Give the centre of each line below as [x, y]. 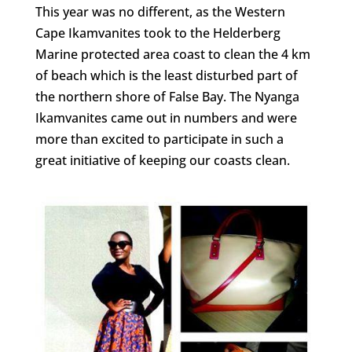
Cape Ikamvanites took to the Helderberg [158, 33]
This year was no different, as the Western [160, 11]
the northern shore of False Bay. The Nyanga [167, 96]
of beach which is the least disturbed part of [166, 75]
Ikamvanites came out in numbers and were [166, 117]
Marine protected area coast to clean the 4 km [172, 54]
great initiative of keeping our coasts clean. [164, 160]
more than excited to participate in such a [159, 139]
